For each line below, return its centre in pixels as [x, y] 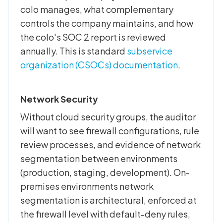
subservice [150, 51]
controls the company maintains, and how [107, 23]
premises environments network [87, 186]
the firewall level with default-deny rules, [105, 214]
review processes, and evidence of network [111, 145]
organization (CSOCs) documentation [99, 65]
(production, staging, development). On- [105, 172]
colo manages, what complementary [97, 9]
